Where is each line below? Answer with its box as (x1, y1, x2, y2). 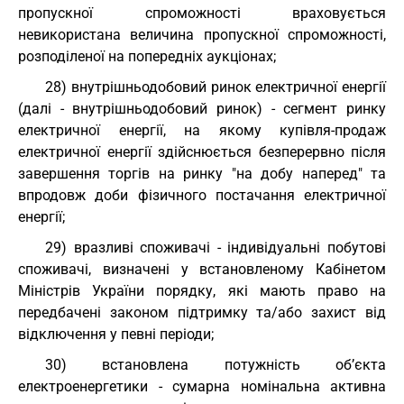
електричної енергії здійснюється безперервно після (18, 143, 386, 161)
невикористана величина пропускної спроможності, (18, 26, 386, 43)
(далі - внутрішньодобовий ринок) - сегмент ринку (18, 100, 386, 117)
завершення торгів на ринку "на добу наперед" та (18, 165, 386, 182)
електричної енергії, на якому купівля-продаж (18, 122, 386, 139)
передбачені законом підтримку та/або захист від (18, 304, 386, 321)
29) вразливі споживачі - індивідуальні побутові (45, 239, 386, 256)
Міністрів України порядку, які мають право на (18, 282, 386, 299)
